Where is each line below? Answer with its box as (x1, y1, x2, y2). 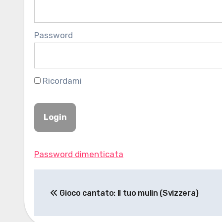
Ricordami (41, 76, 82, 86)
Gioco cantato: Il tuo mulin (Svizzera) (57, 188, 199, 198)
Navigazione (34, 170, 129, 187)
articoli (34, 191, 85, 207)
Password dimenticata (34, 149, 123, 159)
